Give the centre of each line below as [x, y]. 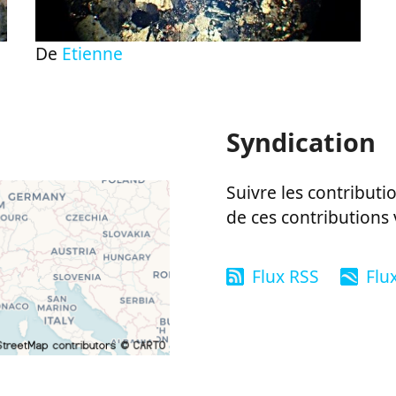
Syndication [301, 142]
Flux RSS [285, 276]
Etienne [92, 54]
